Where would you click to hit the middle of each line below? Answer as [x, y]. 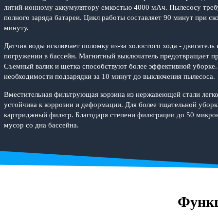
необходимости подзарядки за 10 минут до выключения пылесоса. [109, 76]
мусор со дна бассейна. [41, 125]
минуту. [16, 27]
